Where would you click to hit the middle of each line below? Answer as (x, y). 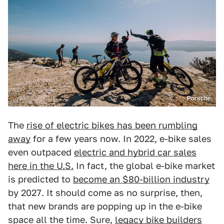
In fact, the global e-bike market (144, 166)
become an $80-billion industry (141, 179)
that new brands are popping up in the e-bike (105, 206)
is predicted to (40, 179)
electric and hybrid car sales (135, 152)
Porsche (199, 99)
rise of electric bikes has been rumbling (112, 125)
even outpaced (41, 152)
